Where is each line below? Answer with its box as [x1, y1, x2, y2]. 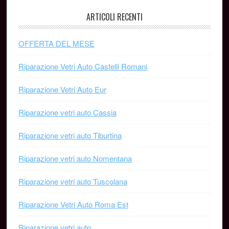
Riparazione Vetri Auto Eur [18, 84, 106, 95]
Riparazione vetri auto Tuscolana [18, 176, 127, 187]
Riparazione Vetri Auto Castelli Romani [18, 61, 147, 72]
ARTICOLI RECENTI [86, 11, 143, 23]
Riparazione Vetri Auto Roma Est [18, 199, 128, 210]
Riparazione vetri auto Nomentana [18, 153, 132, 164]
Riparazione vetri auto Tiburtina [18, 130, 122, 141]
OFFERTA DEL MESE [18, 38, 95, 49]
